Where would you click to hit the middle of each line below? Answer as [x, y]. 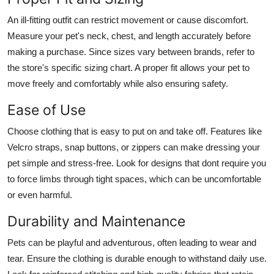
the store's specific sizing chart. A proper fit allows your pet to [128, 67]
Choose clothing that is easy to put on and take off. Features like [135, 131]
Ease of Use [46, 109]
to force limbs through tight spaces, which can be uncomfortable [134, 179]
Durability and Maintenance [96, 221]
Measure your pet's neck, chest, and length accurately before [129, 35]
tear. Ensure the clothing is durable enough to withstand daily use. [137, 258]
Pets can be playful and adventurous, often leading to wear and [132, 242]
